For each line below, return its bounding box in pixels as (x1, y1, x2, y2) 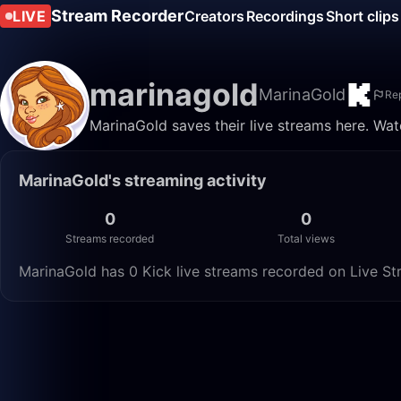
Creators (184, 7, 244, 25)
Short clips (326, 7, 399, 25)
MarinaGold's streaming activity (19, 171, 267, 190)
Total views (277, 232, 336, 245)
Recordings (246, 7, 324, 25)
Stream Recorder (51, 6, 183, 25)
